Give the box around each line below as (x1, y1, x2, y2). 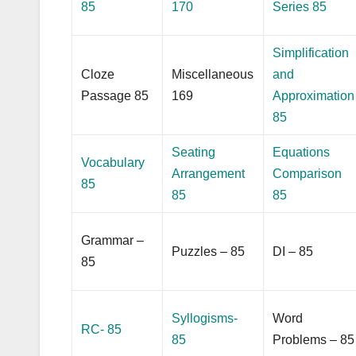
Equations (273, 145, 331, 159)
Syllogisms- (172, 311, 238, 325)
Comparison (273, 166, 342, 180)
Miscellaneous (172, 67, 254, 81)
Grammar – (81, 233, 145, 247)
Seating (172, 145, 216, 159)
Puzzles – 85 (172, 244, 246, 258)
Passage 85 (81, 88, 149, 103)
